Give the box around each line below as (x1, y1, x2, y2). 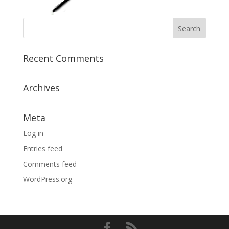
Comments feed (22, 159, 77, 169)
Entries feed (22, 144, 62, 153)
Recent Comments (22, 52, 104, 64)
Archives (22, 82, 60, 94)
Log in (22, 128, 43, 138)
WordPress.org (22, 174, 72, 184)
